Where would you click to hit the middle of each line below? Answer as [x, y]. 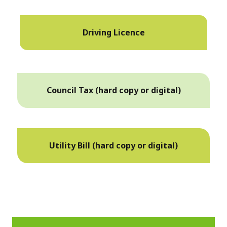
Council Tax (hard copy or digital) [113, 90]
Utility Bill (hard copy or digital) [113, 145]
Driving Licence [113, 32]
